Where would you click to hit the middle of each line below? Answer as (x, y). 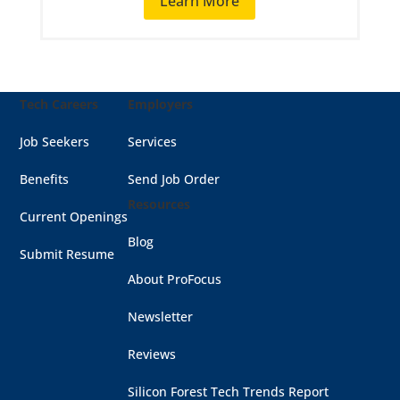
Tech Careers (59, 104)
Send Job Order (174, 179)
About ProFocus (175, 279)
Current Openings (74, 216)
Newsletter (161, 316)
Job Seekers (55, 141)
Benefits (45, 179)
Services (153, 141)
